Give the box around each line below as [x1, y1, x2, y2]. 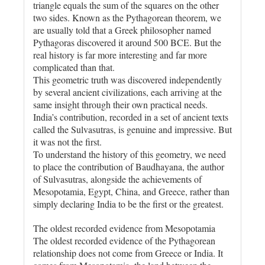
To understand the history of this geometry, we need [33, 147, 226, 160]
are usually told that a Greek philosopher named [33, 23, 211, 36]
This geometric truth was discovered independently [33, 73, 222, 86]
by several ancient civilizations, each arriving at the [33, 85, 222, 98]
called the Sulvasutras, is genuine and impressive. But [33, 122, 232, 135]
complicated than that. [33, 60, 115, 73]
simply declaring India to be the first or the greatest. [33, 197, 224, 210]
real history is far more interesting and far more [33, 48, 207, 61]
